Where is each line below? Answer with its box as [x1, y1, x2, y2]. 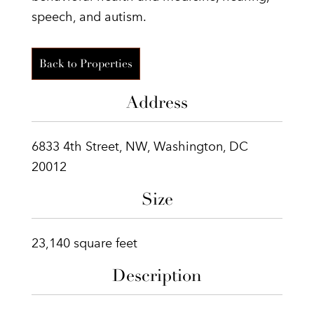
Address [126, 91, 188, 113]
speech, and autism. [32, 8, 146, 24]
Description [112, 264, 202, 286]
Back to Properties [39, 56, 132, 71]
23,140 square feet [32, 235, 137, 250]
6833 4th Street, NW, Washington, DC [32, 138, 248, 153]
